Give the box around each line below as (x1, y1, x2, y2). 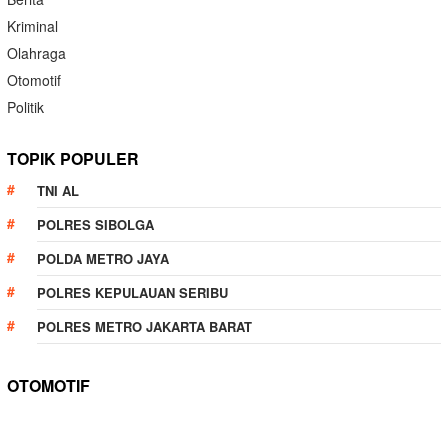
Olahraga (7, 43, 66, 64)
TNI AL (37, 181, 79, 201)
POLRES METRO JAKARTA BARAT (37, 317, 252, 337)
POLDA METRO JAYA (37, 249, 169, 269)
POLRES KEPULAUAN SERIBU (37, 283, 228, 303)
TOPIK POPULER (7, 147, 139, 171)
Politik (7, 97, 44, 118)
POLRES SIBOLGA (37, 215, 154, 235)
